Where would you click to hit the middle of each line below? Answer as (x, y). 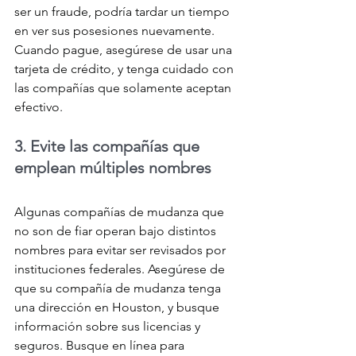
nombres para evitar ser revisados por (122, 250)
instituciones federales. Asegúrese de (121, 269)
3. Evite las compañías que (109, 147)
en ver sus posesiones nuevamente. (116, 31)
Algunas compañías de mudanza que (121, 212)
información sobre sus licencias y (109, 327)
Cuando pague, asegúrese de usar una (125, 50)
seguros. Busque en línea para (101, 346)
